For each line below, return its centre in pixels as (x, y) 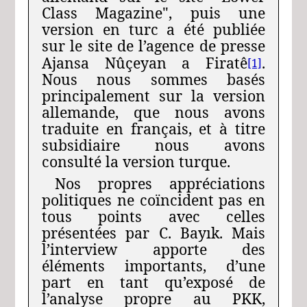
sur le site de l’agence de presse (153, 46)
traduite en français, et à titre (153, 128)
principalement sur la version (153, 96)
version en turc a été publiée (153, 29)
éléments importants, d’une (153, 266)
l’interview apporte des (153, 249)
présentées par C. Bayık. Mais (153, 233)
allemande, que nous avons (153, 112)
